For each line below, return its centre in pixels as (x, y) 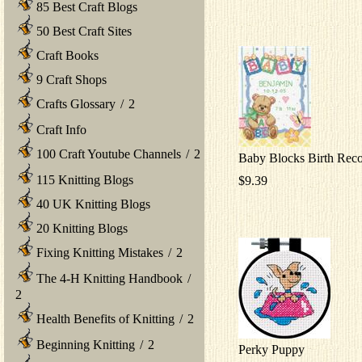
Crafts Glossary (74, 103)
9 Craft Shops (70, 79)
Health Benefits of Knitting (104, 318)
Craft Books (66, 55)
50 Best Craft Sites (82, 31)
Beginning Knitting (84, 344)
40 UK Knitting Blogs (92, 204)
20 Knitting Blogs (80, 228)
